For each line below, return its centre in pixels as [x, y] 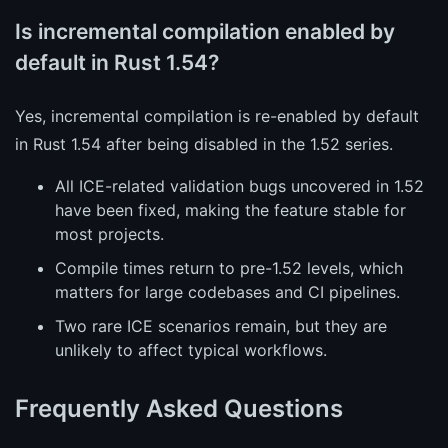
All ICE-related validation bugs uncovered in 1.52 [239, 186]
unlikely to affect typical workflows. [191, 350]
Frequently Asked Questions [179, 408]
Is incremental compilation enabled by [205, 32]
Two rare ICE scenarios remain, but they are [221, 326]
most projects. [109, 234]
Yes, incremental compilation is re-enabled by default [217, 116]
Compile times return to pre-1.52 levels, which [229, 268]
